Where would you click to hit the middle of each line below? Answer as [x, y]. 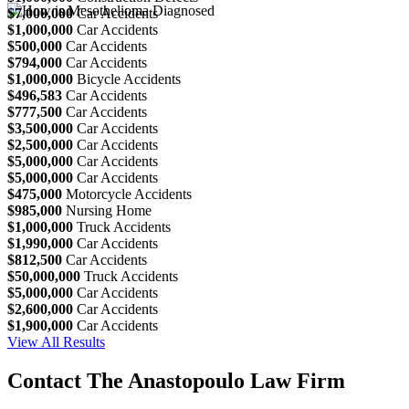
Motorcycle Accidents [129, 194]
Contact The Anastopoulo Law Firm [176, 380]
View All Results [56, 341]
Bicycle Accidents [129, 79]
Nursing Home [109, 210]
